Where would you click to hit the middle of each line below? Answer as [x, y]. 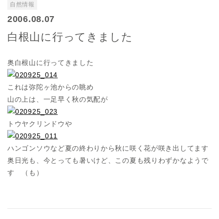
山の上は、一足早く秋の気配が [58, 99]
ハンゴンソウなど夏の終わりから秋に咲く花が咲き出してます [108, 148]
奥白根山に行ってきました [51, 63]
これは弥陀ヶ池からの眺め [51, 87]
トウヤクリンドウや [40, 124]
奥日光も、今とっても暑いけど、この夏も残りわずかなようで [108, 161]
